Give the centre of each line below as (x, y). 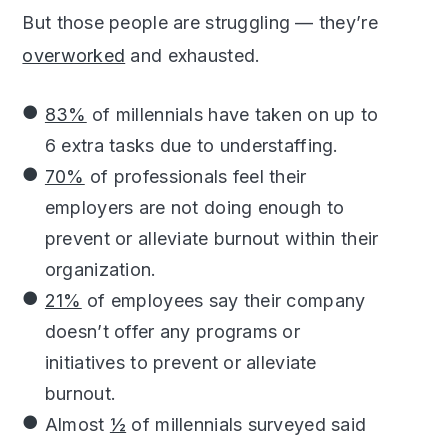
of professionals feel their (195, 177)
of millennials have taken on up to (232, 115)
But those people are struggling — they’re (200, 23)
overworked (74, 56)
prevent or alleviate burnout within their (211, 239)
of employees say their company (223, 301)
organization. (100, 270)
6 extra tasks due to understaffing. (191, 146)
